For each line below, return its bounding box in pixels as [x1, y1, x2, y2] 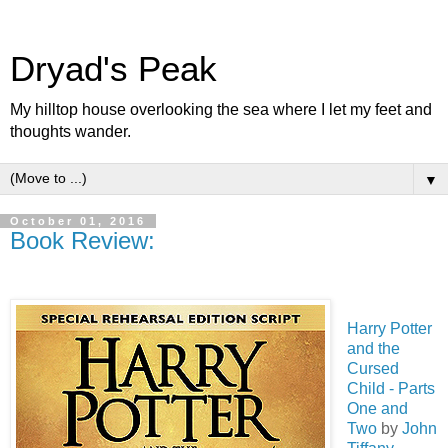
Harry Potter [346, 319, 432, 337]
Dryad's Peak [10, 50, 217, 88]
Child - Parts [346, 379, 435, 397]
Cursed [346, 359, 399, 377]
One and [346, 399, 408, 417]
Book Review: [10, 227, 155, 254]
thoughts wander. [10, 123, 131, 140]
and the [346, 339, 400, 357]
